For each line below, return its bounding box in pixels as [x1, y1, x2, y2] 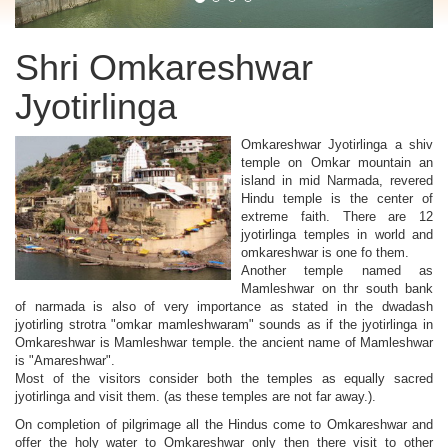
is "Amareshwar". [15, 353, 115, 369]
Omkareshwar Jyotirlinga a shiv [241, 137, 433, 153]
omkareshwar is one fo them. [241, 245, 409, 261]
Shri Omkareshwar [15, 47, 313, 89]
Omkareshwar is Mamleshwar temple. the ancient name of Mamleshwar [15, 335, 433, 351]
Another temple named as [241, 263, 433, 279]
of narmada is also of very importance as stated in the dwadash [15, 299, 433, 315]
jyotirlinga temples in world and [241, 227, 433, 243]
